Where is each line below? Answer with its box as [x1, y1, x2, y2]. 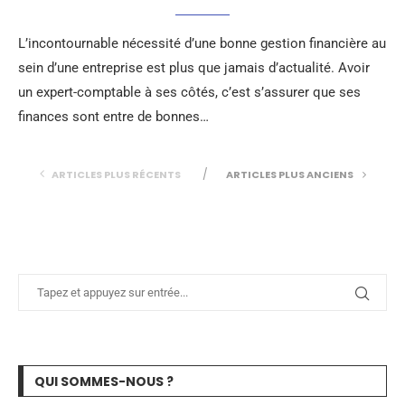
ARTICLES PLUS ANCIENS [225, 167, 355, 182]
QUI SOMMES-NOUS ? [34, 372, 174, 391]
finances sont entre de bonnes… [18, 108, 209, 125]
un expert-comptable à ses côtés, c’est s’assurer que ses [18, 84, 361, 100]
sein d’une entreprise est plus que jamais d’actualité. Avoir [18, 60, 370, 76]
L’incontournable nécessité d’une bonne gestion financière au [18, 35, 386, 52]
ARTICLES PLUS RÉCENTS [51, 167, 181, 182]
